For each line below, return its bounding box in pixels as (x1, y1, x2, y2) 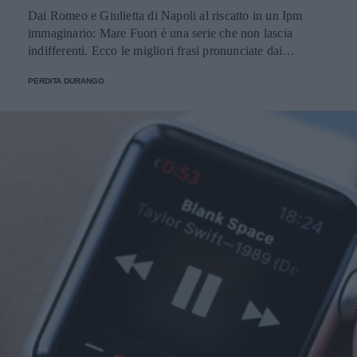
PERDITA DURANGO (28, 76, 104, 85)
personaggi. (28, 61, 88, 75)
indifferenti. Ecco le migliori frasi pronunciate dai (28, 43, 283, 57)
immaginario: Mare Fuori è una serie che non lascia (28, 25, 292, 40)
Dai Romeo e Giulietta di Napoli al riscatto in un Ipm (28, 8, 303, 22)
